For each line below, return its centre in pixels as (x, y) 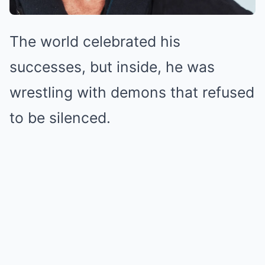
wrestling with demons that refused (132, 92)
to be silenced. (60, 118)
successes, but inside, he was (112, 67)
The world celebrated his (95, 41)
